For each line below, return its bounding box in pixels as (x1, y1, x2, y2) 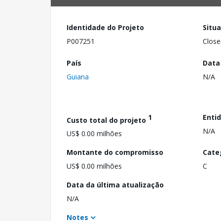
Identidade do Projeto (67, 23, 144, 32)
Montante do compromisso (67, 147, 163, 157)
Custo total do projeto (67, 115, 148, 125)
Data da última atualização (67, 180, 164, 190)
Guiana (67, 72, 89, 81)
